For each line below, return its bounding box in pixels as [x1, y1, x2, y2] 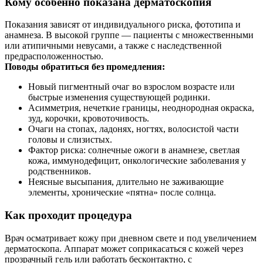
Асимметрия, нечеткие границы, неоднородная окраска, [28, 103, 254, 113]
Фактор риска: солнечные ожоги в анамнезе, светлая [28, 145, 240, 156]
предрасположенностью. [5, 51, 103, 62]
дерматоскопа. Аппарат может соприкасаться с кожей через [5, 243, 243, 254]
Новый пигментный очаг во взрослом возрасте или [28, 82, 235, 92]
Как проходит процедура [5, 208, 132, 221]
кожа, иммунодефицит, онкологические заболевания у [28, 156, 246, 166]
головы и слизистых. [28, 134, 112, 145]
